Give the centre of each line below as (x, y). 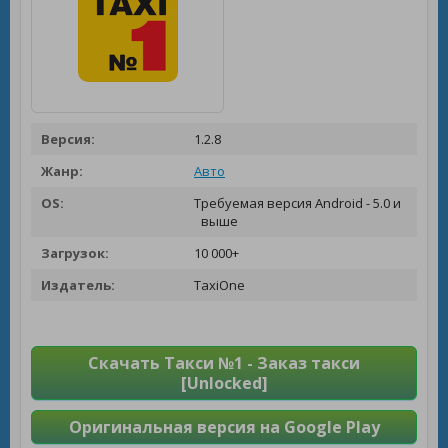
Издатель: (78, 285)
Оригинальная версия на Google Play (224, 427)
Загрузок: (75, 253)
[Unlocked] (224, 383)
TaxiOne (218, 285)
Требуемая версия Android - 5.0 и (296, 203)
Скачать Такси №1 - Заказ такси (224, 363)
